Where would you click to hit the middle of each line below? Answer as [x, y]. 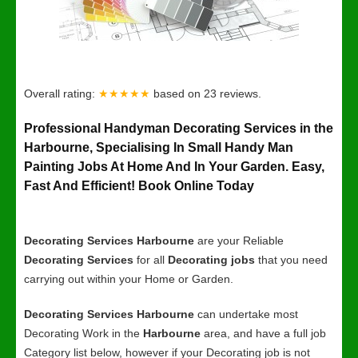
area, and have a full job [263, 333]
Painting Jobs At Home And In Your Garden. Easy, [174, 167]
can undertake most [246, 314]
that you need [291, 260]
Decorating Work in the [84, 333]
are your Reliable [239, 241]
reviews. [241, 93]
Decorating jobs [211, 260]
